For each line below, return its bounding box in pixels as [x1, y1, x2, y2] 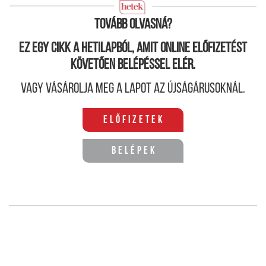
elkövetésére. [9, 5, 69, 17]
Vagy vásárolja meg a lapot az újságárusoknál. [21, 82, 245, 97]
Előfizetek [103, 115, 164, 126]
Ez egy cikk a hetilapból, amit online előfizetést [19, 42, 247, 56]
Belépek [111, 145, 157, 157]
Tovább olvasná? [94, 18, 172, 33]
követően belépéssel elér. [71, 58, 195, 73]
